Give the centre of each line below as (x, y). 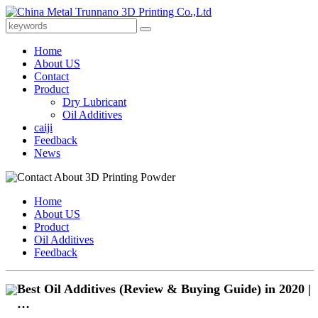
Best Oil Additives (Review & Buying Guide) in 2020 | (164, 289)
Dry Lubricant (94, 102)
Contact (51, 76)
